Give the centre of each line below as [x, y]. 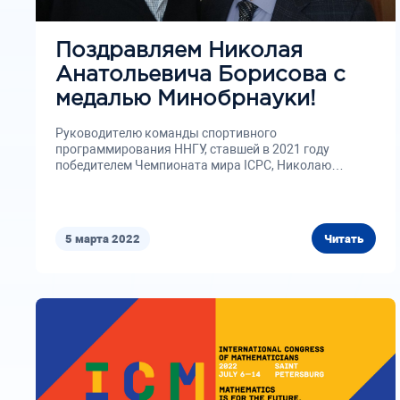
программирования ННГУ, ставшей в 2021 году [192, 149]
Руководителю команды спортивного [166, 133]
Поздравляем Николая [179, 51]
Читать [343, 238]
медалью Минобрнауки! [186, 99]
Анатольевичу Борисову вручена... [158, 181]
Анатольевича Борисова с [200, 75]
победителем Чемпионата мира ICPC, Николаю [193, 165]
